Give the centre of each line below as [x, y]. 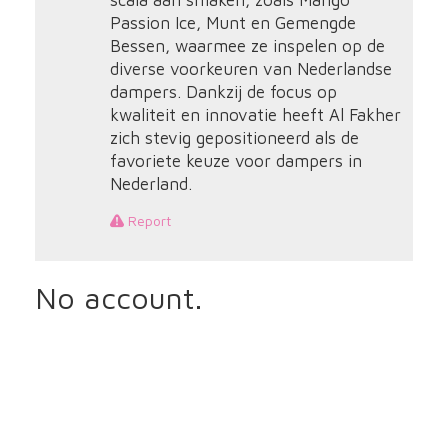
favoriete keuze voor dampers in [235, 161]
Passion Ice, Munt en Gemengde [232, 23]
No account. [118, 297]
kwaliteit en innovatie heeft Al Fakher [255, 115]
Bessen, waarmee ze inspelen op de [247, 46]
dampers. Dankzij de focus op [223, 92]
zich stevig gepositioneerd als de [234, 138]
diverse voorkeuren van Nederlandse [250, 69]
